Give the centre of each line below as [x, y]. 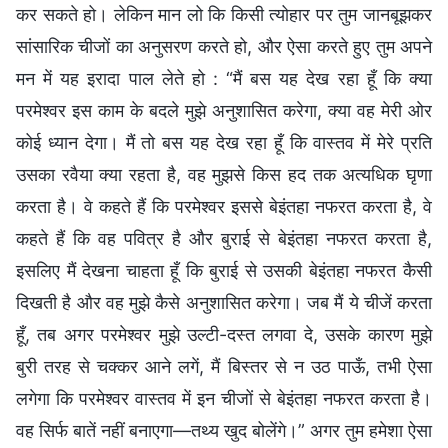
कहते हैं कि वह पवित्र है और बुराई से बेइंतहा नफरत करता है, [224, 238]
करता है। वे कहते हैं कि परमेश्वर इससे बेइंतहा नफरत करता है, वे [224, 206]
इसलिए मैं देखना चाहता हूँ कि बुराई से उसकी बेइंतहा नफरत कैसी [224, 270]
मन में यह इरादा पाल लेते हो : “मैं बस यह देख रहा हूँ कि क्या [224, 78]
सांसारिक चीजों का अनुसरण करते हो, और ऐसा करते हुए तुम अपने [224, 46]
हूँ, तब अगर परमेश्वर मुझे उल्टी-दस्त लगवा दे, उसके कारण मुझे [224, 334]
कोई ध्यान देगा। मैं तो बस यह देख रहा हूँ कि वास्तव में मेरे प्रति [224, 142]
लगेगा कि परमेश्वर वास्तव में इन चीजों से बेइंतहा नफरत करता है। [224, 398]
